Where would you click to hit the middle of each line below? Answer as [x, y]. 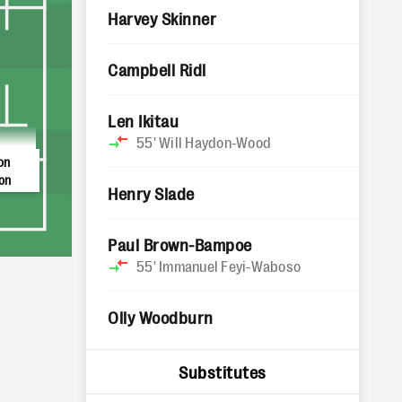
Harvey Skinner [162, 18]
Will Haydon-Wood [215, 142]
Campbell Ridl [157, 69]
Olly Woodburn [161, 317]
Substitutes [223, 371]
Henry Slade [151, 193]
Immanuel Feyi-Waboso [230, 266]
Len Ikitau [144, 120]
